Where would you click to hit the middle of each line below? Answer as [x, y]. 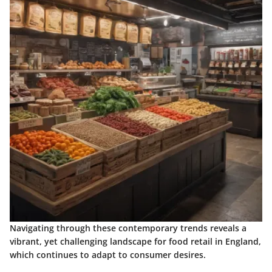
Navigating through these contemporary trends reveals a [128, 228]
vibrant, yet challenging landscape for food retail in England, [135, 242]
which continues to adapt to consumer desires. [108, 255]
